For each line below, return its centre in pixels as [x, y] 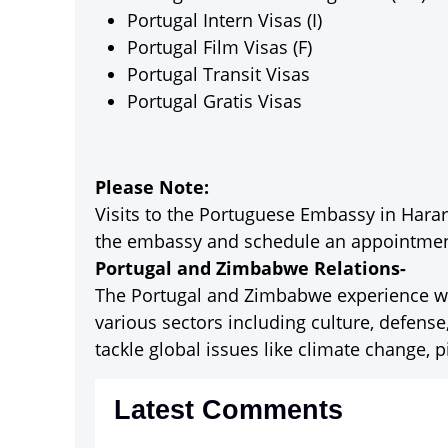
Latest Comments [228, 410]
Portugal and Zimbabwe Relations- [250, 268]
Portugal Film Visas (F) [219, 47]
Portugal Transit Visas [218, 74]
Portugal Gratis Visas [214, 101]
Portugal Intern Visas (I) [224, 20]
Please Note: [152, 187]
